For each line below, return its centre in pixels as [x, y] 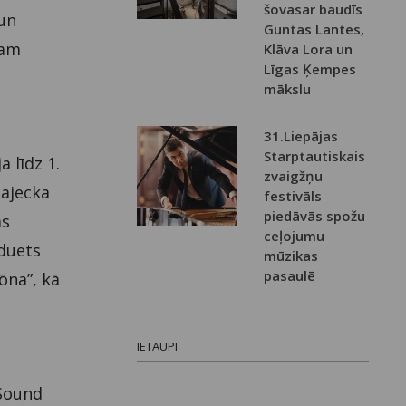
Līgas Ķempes [310, 69]
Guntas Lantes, [314, 29]
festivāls [293, 196]
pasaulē [290, 276]
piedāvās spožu [315, 216]
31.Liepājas [301, 136]
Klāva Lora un [309, 49]
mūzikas [291, 256]
